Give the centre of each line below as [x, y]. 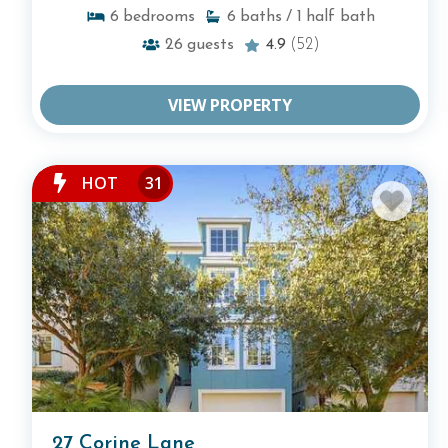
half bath [340, 16]
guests [210, 44]
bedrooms [158, 16]
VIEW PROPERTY [230, 104]
